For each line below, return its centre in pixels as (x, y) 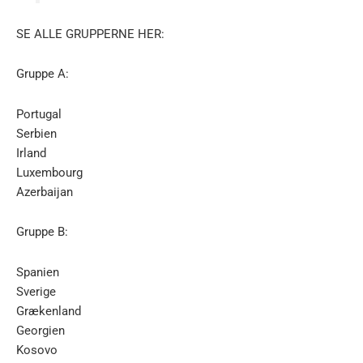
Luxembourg (49, 172)
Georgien (41, 330)
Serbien (36, 133)
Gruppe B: (42, 232)
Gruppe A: (43, 74)
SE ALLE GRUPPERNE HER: (90, 34)
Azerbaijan (45, 192)
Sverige (36, 291)
